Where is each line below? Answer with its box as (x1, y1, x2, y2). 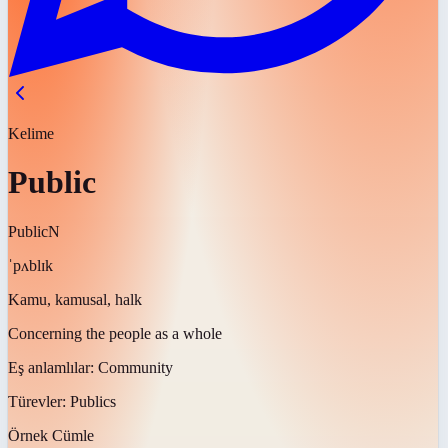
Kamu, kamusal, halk (8, 290, 142, 308)
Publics (70, 392, 116, 410)
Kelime (8, 125, 54, 142)
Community (98, 358, 173, 376)
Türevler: (8, 392, 70, 410)
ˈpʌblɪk (8, 256, 53, 274)
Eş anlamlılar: (8, 358, 98, 376)
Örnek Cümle (8, 426, 94, 444)
